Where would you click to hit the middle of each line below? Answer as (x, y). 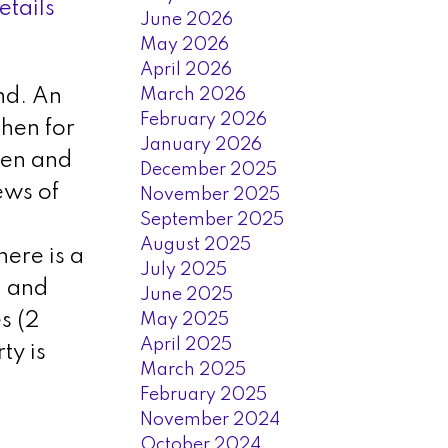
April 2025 (186, 344)
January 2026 (201, 144)
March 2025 (193, 369)
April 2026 (186, 69)
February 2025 (204, 394)
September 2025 (212, 219)
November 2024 (210, 419)
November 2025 (210, 194)
